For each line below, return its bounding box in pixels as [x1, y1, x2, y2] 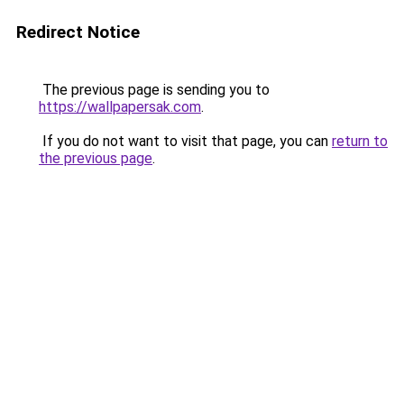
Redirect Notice [16, 22, 140, 42]
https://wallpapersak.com [39, 98, 201, 115]
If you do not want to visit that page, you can [39, 133, 332, 150]
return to [332, 133, 388, 150]
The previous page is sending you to [39, 81, 270, 98]
